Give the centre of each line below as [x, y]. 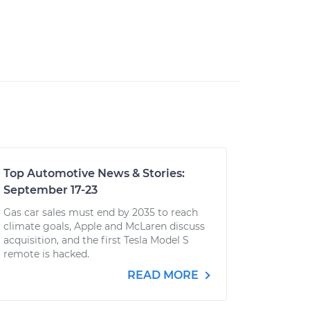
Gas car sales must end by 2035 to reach [100, 212]
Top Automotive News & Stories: [94, 173]
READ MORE [164, 275]
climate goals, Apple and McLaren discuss [104, 226]
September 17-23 [50, 190]
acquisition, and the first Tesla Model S [96, 240]
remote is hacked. [46, 254]
